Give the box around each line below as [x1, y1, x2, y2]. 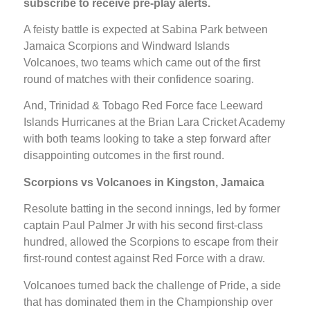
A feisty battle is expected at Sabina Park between [24, 24, 268, 36]
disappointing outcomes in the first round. [24, 149, 227, 162]
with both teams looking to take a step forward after [24, 133, 271, 145]
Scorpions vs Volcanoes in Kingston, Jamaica [24, 176, 264, 188]
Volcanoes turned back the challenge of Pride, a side [24, 279, 281, 291]
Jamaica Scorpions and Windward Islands [24, 40, 230, 53]
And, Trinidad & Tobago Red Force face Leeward [24, 100, 263, 112]
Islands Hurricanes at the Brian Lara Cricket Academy [24, 116, 285, 129]
